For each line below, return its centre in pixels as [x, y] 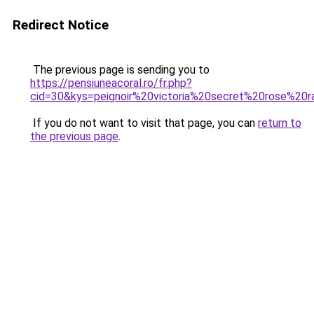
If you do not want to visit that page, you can [144, 123]
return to [280, 123]
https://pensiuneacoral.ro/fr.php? [111, 83]
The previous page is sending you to [120, 70]
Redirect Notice [61, 25]
